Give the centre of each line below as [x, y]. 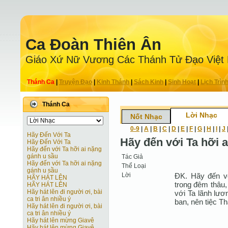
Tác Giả [132, 156]
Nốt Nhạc [146, 117]
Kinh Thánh [113, 82]
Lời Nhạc [202, 115]
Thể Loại [134, 166]
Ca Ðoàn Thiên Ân [93, 45]
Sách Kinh [149, 82]
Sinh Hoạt [182, 82]
